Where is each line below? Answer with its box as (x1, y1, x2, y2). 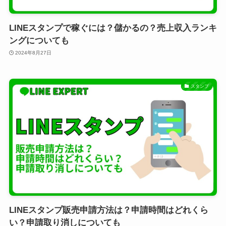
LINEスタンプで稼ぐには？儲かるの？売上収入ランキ (9, 23, 217, 33)
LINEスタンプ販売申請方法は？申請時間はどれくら (9, 205, 208, 215)
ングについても (9, 35, 69, 45)
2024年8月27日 (15, 50, 52, 56)
